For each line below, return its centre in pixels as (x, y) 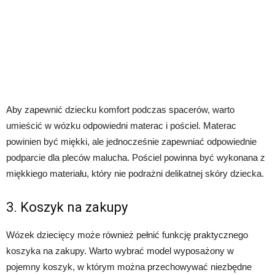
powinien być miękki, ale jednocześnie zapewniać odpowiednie (131, 142)
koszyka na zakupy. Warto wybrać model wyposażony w (120, 251)
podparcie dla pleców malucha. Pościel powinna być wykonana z (136, 158)
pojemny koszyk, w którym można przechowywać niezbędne (129, 267)
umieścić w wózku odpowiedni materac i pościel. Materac (121, 126)
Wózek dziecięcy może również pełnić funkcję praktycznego (127, 235)
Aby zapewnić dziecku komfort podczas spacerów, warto (120, 110)
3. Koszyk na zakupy (67, 207)
